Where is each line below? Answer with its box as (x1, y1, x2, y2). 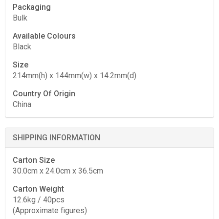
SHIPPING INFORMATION (13, 132, 100, 142)
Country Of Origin (13, 88, 75, 98)
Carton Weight (13, 184, 64, 194)
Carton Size (13, 155, 55, 165)
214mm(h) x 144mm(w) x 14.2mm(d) (13, 70, 136, 80)
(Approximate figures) (13, 205, 87, 215)
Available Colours (13, 31, 76, 41)
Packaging (13, 2, 51, 12)
